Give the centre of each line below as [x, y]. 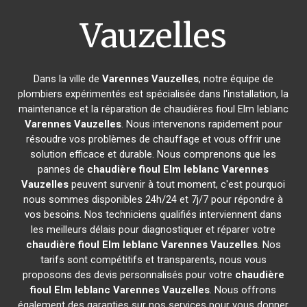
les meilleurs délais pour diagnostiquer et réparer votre [153, 230]
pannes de [63, 169]
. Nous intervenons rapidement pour [201, 124]
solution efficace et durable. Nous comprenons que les [153, 154]
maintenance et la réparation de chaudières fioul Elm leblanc [153, 109]
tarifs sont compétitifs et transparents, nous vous [153, 260]
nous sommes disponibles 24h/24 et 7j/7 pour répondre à [153, 199]
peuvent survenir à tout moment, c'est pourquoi [177, 184]
